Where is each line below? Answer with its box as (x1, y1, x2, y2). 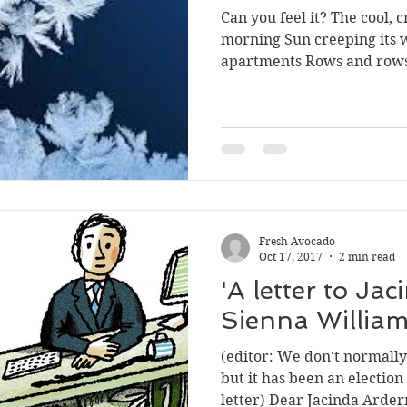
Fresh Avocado (259, 233, 335, 248)
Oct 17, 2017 (259, 249, 323, 263)
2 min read (339, 249, 395, 263)
